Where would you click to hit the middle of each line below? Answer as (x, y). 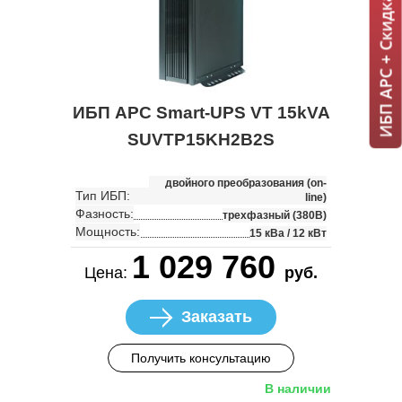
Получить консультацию (201, 358)
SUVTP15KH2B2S (201, 140)
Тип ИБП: (103, 196)
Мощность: (108, 232)
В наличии (298, 389)
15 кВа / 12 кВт (288, 234)
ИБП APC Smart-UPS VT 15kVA (201, 113)
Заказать (217, 317)
